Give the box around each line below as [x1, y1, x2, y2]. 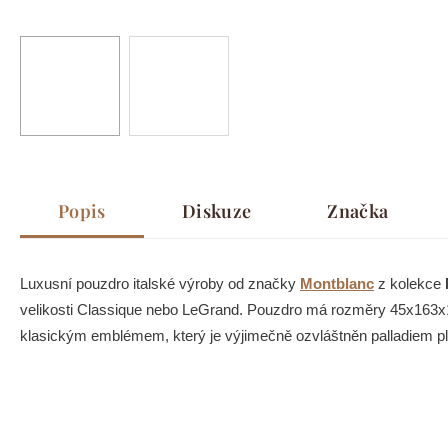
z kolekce [374, 275, 445, 293]
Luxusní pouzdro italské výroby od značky [20, 275, 300, 293]
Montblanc [300, 275, 374, 293]
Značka [327, 199, 389, 224]
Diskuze [181, 199, 252, 224]
